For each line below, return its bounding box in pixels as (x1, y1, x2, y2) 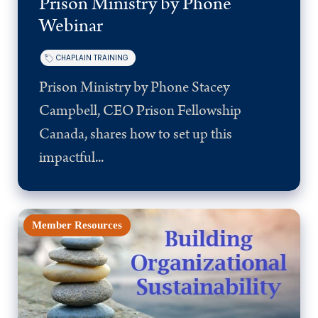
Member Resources (32, 219, 122, 231)
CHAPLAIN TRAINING (56, 53, 128, 64)
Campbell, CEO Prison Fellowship (39, 100, 241, 122)
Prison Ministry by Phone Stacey (39, 77, 229, 99)
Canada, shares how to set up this (39, 124, 232, 146)
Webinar (39, 13, 103, 40)
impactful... (39, 147, 104, 169)
